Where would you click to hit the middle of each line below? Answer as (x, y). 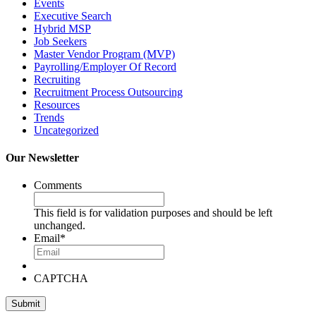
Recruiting (57, 79)
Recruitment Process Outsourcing (108, 92)
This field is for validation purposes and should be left (153, 213)
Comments (58, 186)
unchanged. (60, 226)
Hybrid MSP (62, 28)
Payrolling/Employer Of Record (105, 66)
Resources (57, 104)
